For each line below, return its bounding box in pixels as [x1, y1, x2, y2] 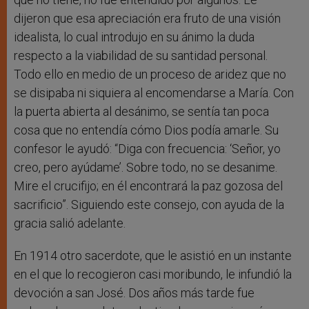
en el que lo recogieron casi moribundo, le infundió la [14, 266, 292, 281]
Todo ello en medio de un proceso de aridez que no [14, 66, 286, 81]
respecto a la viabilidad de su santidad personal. [14, 48, 268, 63]
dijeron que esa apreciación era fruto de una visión [14, 10, 281, 26]
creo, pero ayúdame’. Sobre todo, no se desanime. [14, 159, 277, 175]
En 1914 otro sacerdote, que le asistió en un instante [14, 248, 292, 263]
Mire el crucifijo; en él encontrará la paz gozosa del [14, 178, 283, 193]
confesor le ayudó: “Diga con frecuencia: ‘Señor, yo [14, 141, 281, 156]
